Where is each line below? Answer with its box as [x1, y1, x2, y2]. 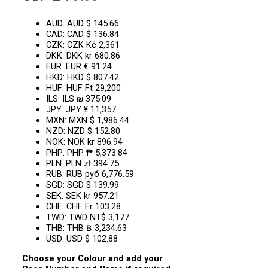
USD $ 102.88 [66, 233, 118, 245]
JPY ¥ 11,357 [66, 104, 117, 115]
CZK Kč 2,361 [67, 39, 120, 51]
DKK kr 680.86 [66, 50, 121, 62]
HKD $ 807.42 [67, 72, 120, 83]
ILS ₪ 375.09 [62, 93, 112, 105]
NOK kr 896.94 [68, 136, 123, 148]
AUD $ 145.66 [67, 18, 120, 29]
